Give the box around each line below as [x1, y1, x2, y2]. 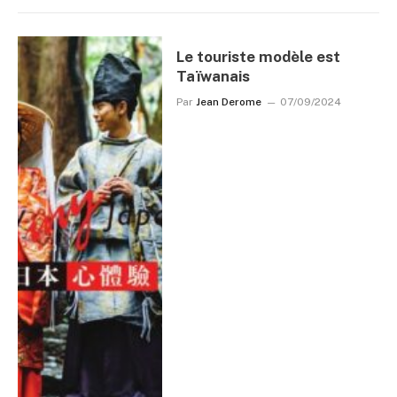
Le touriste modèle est [176, 47, 341, 66]
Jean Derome [196, 95, 262, 108]
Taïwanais [176, 66, 251, 85]
